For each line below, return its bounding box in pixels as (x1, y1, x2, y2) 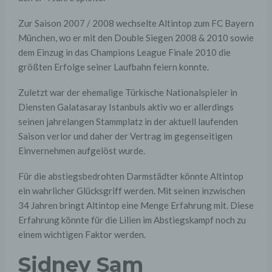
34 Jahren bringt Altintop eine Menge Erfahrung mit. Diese (18, 200, 254, 211)
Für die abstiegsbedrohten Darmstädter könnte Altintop (18, 171, 243, 182)
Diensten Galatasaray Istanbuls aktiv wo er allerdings (18, 101, 234, 113)
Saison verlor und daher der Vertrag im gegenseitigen (18, 131, 233, 142)
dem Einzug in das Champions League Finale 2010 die (18, 47, 231, 58)
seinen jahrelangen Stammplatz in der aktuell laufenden (18, 116, 238, 127)
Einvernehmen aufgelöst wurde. (18, 145, 145, 157)
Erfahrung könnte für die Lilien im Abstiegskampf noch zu (18, 214, 246, 226)
